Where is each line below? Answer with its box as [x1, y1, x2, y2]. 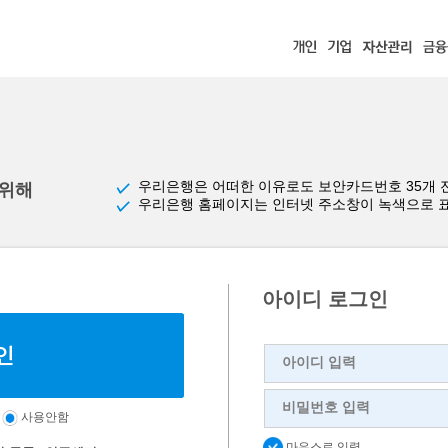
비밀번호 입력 [282, 399, 370, 415]
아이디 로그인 [262, 288, 388, 310]
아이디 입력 [282, 354, 356, 370]
